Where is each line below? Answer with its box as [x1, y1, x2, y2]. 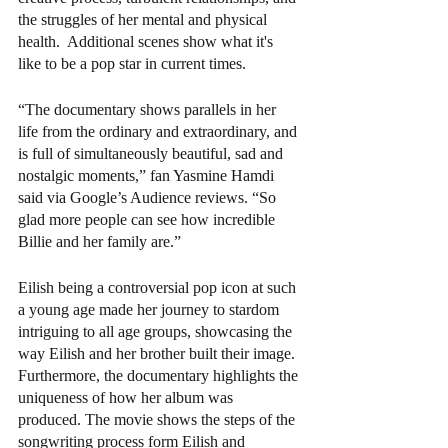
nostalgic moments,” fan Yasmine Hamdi [18, 166, 278, 184]
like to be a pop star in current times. [18, 54, 254, 72]
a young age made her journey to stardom [18, 300, 283, 318]
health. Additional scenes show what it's [18, 32, 277, 50]
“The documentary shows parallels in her [18, 100, 280, 118]
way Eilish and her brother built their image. [18, 344, 299, 362]
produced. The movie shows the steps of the [18, 410, 299, 428]
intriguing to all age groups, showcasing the [18, 322, 296, 340]
